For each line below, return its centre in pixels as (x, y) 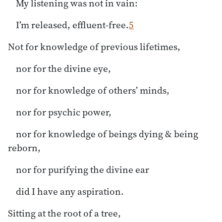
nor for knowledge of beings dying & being (107, 134)
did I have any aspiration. (70, 191)
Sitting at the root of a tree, (64, 213)
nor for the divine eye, (63, 68)
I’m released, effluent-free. (72, 25)
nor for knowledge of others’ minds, (93, 90)
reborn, (24, 147)
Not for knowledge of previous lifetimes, (94, 46)
